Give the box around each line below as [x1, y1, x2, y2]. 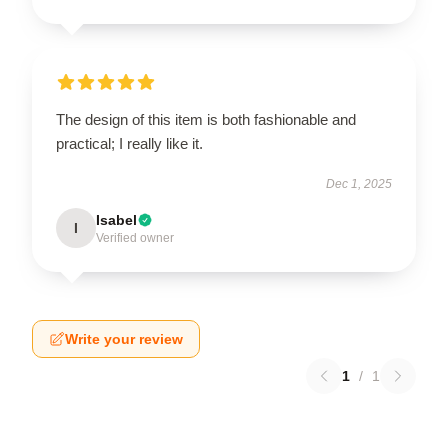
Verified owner [96, 230, 174, 245]
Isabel [96, 211, 137, 228]
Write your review [65, 330, 183, 347]
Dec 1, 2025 [326, 176, 392, 191]
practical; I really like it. [56, 134, 203, 152]
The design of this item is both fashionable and [56, 110, 356, 128]
